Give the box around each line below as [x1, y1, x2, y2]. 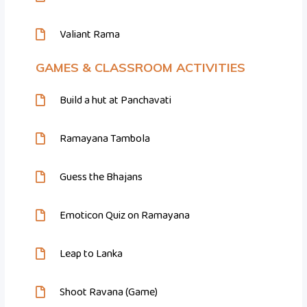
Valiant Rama [60, 26, 121, 44]
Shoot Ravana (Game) [60, 284, 158, 302]
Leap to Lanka [60, 245, 123, 263]
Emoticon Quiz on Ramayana [60, 207, 191, 225]
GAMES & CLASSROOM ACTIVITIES [36, 60, 246, 76]
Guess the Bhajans [60, 169, 143, 186]
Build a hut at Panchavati [60, 92, 172, 110]
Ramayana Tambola [60, 130, 151, 148]
